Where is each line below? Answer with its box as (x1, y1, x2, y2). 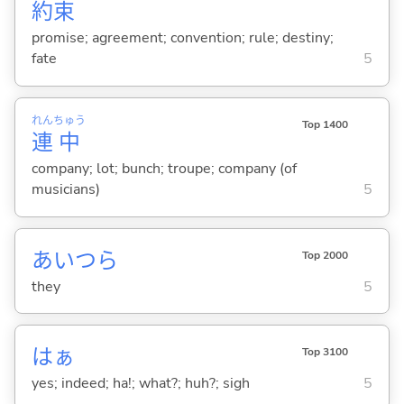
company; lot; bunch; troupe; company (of (31, 159, 297, 179)
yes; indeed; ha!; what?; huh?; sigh (31, 372, 250, 393)
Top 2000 (301, 247, 348, 262)
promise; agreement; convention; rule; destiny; (31, 28, 334, 49)
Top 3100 (301, 344, 348, 360)
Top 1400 (301, 116, 348, 132)
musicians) (31, 179, 100, 200)
